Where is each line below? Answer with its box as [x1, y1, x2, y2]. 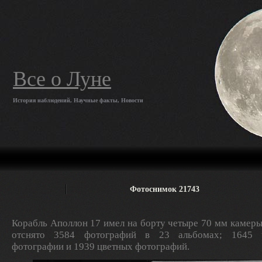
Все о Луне [13, 67, 111, 91]
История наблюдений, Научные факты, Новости [13, 97, 143, 104]
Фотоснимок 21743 [129, 184, 199, 194]
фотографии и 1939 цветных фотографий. [12, 241, 189, 252]
